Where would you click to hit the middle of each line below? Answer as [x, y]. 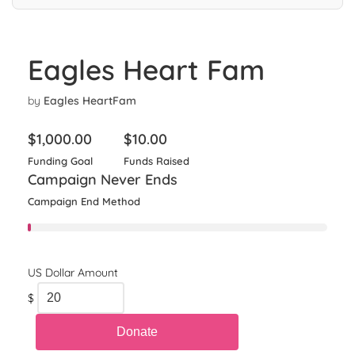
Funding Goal [60, 160]
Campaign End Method [84, 201]
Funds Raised [157, 160]
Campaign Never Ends [103, 179]
